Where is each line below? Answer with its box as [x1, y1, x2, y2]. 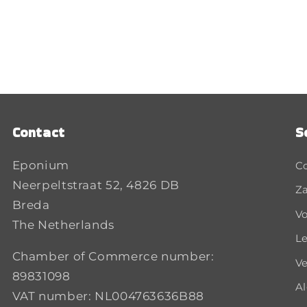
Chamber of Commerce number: [12, 249, 214, 263]
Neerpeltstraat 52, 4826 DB [12, 177, 180, 192]
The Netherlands [12, 217, 114, 232]
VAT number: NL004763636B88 [12, 288, 204, 303]
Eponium [12, 158, 69, 172]
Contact [12, 122, 66, 142]
